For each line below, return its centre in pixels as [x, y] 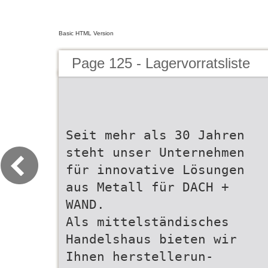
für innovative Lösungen [155, 170]
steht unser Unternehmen [155, 152]
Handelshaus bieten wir [151, 239]
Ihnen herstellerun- [140, 256]
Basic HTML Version [86, 33]
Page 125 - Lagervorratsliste [161, 63]
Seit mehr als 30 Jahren [155, 135]
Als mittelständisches [147, 222]
